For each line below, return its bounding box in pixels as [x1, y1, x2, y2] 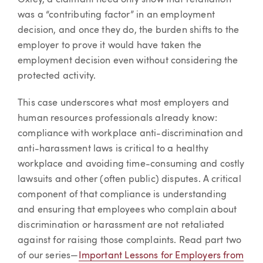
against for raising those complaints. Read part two [18, 235, 242, 245]
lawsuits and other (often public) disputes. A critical [18, 174, 241, 184]
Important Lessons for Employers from [78, 251, 244, 261]
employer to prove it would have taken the [18, 41, 202, 50]
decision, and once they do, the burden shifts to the [18, 26, 240, 35]
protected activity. [18, 72, 96, 81]
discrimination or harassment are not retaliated [18, 220, 225, 230]
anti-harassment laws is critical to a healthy [18, 144, 209, 154]
